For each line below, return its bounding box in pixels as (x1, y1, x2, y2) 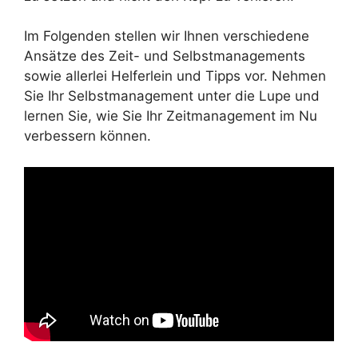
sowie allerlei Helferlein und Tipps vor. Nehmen (24, 68, 326, 85)
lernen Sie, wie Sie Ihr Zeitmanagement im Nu (24, 108, 317, 125)
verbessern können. (24, 128, 151, 145)
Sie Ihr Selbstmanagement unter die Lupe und (24, 88, 320, 105)
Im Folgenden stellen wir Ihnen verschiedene (24, 28, 309, 45)
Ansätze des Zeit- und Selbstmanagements (24, 48, 305, 65)
